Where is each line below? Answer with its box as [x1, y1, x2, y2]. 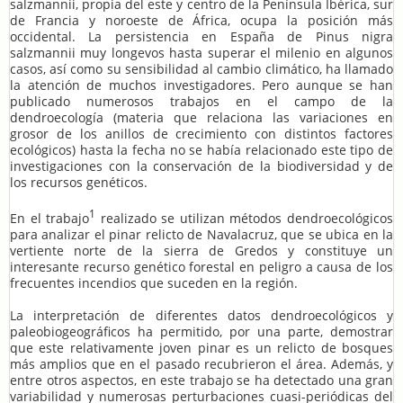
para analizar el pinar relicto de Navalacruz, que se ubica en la [10, 226, 393, 244]
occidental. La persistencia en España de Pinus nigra [10, 28, 393, 46]
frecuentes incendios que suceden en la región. [10, 274, 298, 292]
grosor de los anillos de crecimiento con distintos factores [10, 125, 393, 143]
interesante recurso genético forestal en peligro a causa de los [10, 258, 393, 276]
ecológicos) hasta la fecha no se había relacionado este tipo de [10, 141, 393, 159]
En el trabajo [10, 210, 90, 228]
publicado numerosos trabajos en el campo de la [10, 93, 393, 111]
